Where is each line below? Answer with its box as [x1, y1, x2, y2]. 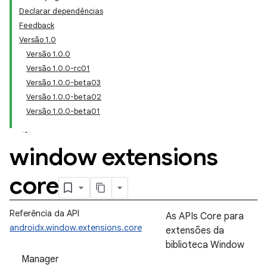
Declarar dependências [19, 6, 103, 16]
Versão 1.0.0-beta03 [26, 77, 101, 88]
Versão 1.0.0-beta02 [26, 92, 101, 102]
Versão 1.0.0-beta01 [26, 106, 100, 116]
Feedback [19, 20, 54, 30]
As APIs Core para [166, 210, 244, 222]
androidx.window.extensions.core [10, 222, 142, 233]
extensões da [166, 225, 224, 237]
